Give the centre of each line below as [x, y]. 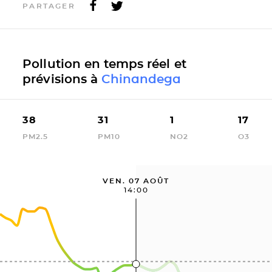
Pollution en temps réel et [104, 63]
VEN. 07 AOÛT [136, 180]
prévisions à [62, 79]
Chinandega [141, 79]
